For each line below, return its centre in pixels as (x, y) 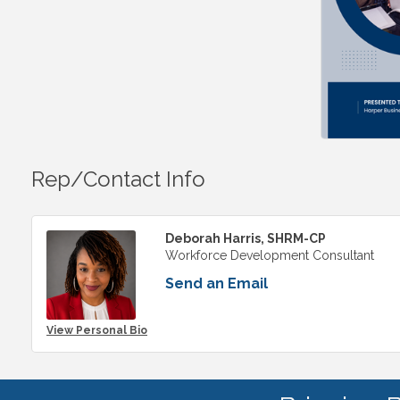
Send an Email (217, 283)
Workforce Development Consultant (270, 255)
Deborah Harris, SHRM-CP (246, 238)
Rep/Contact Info (118, 179)
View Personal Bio (97, 330)
